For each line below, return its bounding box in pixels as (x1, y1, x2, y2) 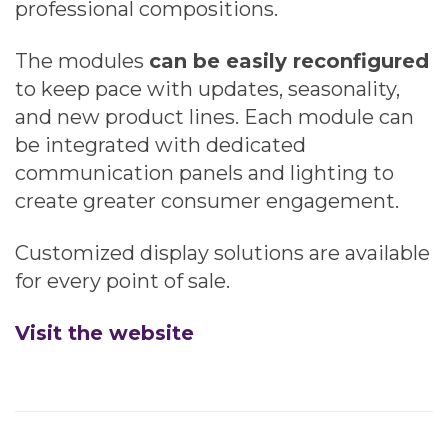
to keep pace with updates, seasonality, (15, 76, 400, 101)
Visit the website (15, 320, 194, 345)
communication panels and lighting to (15, 160, 394, 185)
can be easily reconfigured (149, 48, 429, 73)
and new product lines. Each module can (15, 104, 414, 129)
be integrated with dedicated (15, 132, 306, 157)
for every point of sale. (15, 268, 230, 293)
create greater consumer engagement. (15, 188, 399, 213)
